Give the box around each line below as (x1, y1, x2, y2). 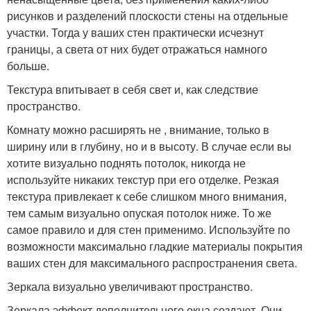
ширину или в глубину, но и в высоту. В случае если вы (7, 137, 292, 154)
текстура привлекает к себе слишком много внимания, (7, 187, 287, 204)
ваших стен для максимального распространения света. (7, 254, 297, 271)
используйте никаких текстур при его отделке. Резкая (7, 171, 279, 187)
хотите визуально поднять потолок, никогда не (7, 154, 246, 171)
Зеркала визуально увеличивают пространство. (7, 278, 253, 294)
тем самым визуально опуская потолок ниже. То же (7, 204, 271, 221)
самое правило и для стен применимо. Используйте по (7, 221, 290, 237)
